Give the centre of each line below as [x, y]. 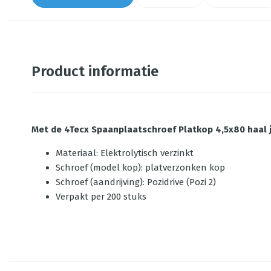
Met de [48, 129]
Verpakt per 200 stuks [101, 197]
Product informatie [95, 71]
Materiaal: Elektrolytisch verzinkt [125, 153]
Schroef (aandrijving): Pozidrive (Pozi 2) [136, 182]
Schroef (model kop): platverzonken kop [140, 168]
